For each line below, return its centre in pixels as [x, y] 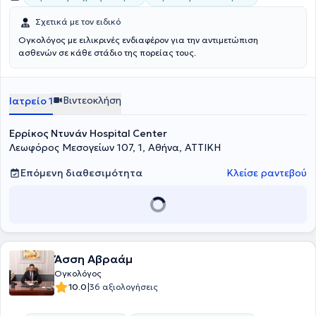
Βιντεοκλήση [92, 100]
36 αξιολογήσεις [124, 287]
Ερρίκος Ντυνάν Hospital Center [88, 133]
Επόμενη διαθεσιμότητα [81, 173]
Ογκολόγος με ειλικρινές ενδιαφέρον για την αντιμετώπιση [138, 40]
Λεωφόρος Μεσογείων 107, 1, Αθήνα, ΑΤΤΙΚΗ [115, 147]
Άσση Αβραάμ [93, 259]
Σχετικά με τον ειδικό [78, 22]
